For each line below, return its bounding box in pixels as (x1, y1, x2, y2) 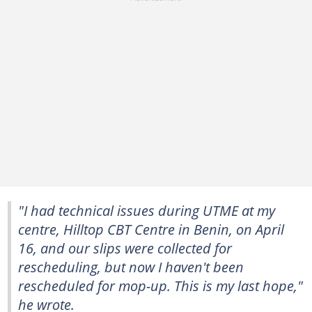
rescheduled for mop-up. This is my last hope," (18, 276, 303, 295)
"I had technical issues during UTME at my (18, 201, 275, 220)
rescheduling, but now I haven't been (18, 257, 244, 276)
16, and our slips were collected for (18, 238, 232, 258)
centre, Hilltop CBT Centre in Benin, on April (18, 219, 284, 239)
